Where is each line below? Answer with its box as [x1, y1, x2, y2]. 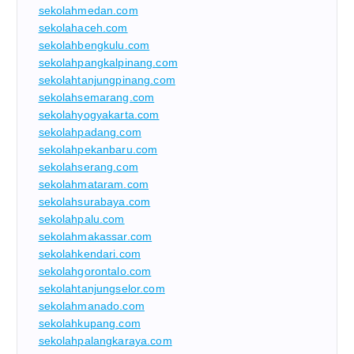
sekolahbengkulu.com [38, 39, 150, 52]
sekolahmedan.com [38, 4, 138, 17]
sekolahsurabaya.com [38, 195, 151, 209]
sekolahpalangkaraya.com [38, 334, 172, 348]
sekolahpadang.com [38, 126, 141, 139]
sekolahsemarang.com [38, 91, 155, 104]
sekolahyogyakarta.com [38, 108, 160, 122]
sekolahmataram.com [38, 178, 149, 191]
